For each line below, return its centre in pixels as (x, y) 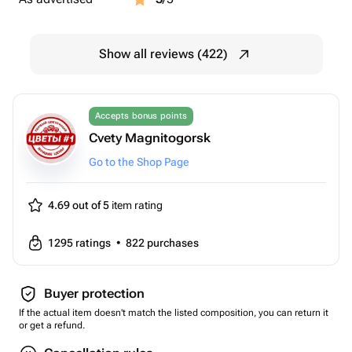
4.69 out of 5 (79, 205)
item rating (136, 205)
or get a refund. (52, 325)
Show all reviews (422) (163, 54)
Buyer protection (94, 293)
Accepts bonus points (141, 116)
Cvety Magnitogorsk (150, 138)
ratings (94, 243)
